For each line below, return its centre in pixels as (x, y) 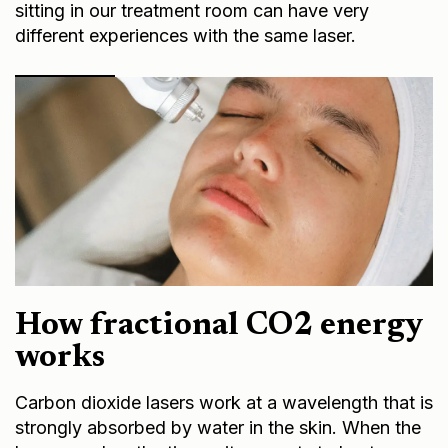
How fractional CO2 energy (219, 322)
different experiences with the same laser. (185, 32)
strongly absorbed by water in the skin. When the (218, 424)
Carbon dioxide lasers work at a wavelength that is (224, 399)
